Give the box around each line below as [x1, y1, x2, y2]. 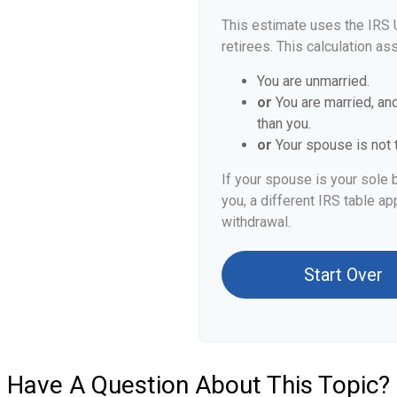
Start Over [303, 263, 383, 285]
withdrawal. [222, 213, 291, 230]
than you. [257, 114, 311, 132]
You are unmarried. [257, 72, 370, 90]
